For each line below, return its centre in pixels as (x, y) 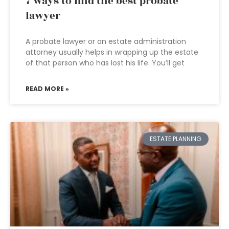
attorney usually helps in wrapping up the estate (112, 52)
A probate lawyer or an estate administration (106, 41)
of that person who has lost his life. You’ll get (105, 63)
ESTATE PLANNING (175, 139)
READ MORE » (47, 89)
